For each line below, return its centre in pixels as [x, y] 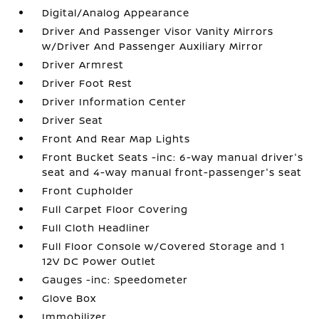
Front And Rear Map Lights [116, 138]
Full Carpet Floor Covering [115, 209]
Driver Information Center [115, 101]
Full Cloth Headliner [96, 228]
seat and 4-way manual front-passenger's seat [172, 172]
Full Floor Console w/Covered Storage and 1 [164, 246]
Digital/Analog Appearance [116, 12]
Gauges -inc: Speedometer [115, 279]
